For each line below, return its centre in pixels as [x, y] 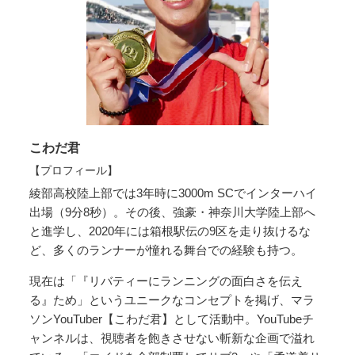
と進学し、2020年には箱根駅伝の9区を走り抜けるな [170, 231]
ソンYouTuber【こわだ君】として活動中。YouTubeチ [172, 319]
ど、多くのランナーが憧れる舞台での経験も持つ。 [166, 250]
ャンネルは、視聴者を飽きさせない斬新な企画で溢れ [172, 338]
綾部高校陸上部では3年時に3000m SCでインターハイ [174, 193]
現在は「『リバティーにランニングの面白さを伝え [166, 281]
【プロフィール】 [74, 171]
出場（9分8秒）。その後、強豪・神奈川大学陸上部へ [173, 212]
